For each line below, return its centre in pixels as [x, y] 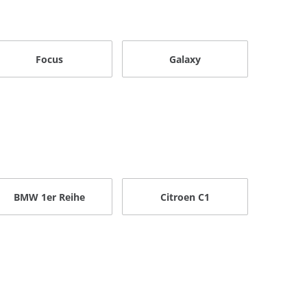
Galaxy [185, 59]
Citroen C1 [185, 197]
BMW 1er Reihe [50, 197]
